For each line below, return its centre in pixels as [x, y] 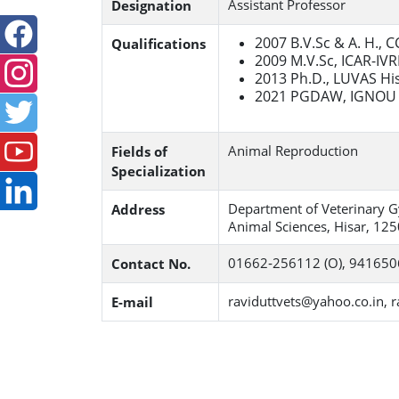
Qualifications [159, 44]
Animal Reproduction [293, 151]
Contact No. [151, 264]
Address [138, 209]
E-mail [132, 302]
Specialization [159, 171]
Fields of [139, 151]
